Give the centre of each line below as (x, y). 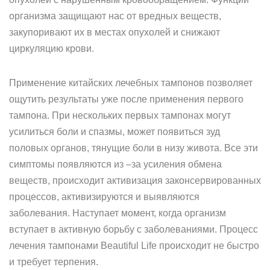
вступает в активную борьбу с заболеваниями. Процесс (133, 229)
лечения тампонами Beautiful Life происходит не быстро (134, 246)
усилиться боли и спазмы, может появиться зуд (115, 132)
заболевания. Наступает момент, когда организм (118, 213)
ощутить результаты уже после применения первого (126, 99)
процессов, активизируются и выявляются (104, 197)
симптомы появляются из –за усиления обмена (115, 164)
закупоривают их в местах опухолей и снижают (115, 32)
